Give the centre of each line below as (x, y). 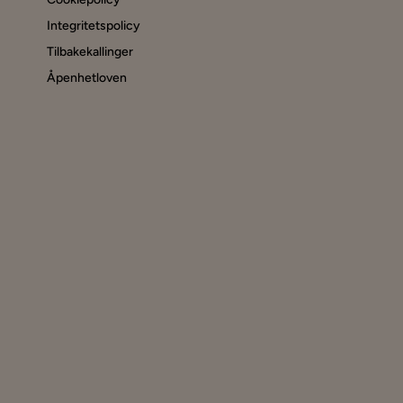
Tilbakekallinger (90, 52)
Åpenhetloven (87, 78)
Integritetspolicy (94, 26)
